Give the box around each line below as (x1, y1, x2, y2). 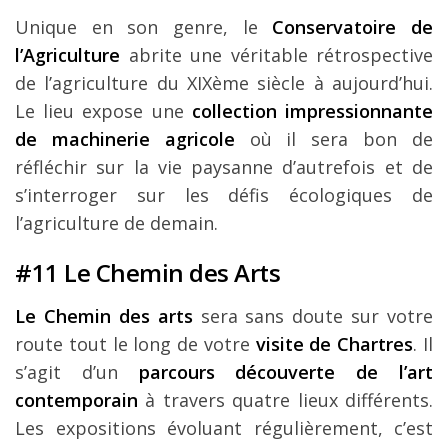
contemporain (15, 388, 138, 413)
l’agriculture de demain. (15, 211, 218, 236)
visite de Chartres (255, 332, 414, 357)
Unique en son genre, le (15, 15, 273, 40)
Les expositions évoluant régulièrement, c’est (15, 416, 433, 441)
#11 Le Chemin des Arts (15, 256, 280, 290)
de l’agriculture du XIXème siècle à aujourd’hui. (15, 71, 433, 96)
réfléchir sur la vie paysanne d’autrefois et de (15, 155, 433, 180)
